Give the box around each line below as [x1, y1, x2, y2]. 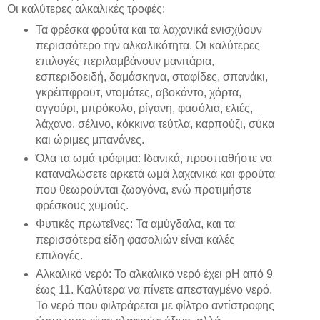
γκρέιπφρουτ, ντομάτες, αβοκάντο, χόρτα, [35, 86, 241, 99]
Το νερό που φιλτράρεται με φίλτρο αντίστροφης [35, 299, 274, 311]
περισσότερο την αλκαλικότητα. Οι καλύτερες [35, 39, 260, 51]
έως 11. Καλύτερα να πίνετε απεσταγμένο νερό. [35, 283, 272, 296]
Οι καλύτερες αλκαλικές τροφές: [7, 3, 165, 16]
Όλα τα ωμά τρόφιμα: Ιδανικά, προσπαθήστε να [35, 151, 272, 164]
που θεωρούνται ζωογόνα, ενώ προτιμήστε [35, 183, 251, 196]
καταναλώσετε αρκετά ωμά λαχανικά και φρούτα [35, 167, 275, 180]
